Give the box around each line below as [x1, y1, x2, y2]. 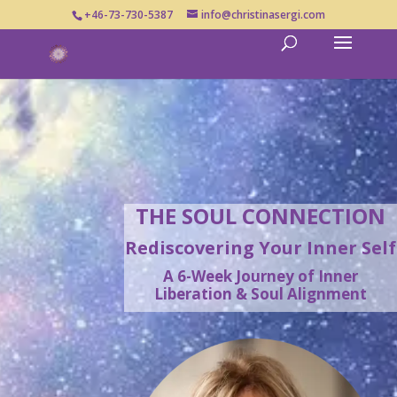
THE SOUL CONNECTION [136, 201, 385, 230]
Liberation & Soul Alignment [154, 284, 367, 304]
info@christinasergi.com [200, 7, 325, 22]
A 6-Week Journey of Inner [163, 266, 358, 286]
